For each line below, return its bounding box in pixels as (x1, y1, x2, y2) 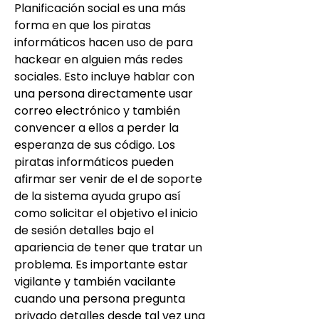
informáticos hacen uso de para (14, 33, 193, 51)
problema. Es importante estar (14, 256, 188, 273)
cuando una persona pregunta (14, 290, 185, 307)
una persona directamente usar (14, 85, 193, 102)
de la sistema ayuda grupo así (14, 187, 181, 204)
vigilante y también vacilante (14, 273, 176, 290)
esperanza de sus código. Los (14, 136, 175, 153)
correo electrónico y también (14, 102, 180, 119)
